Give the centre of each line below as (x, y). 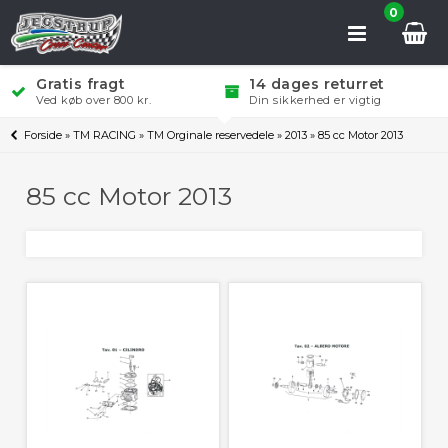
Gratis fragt (81, 84)
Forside (43, 135)
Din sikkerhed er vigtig (315, 100)
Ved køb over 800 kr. (94, 100)
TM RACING (105, 135)
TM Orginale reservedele (211, 135)
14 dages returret (317, 84)
